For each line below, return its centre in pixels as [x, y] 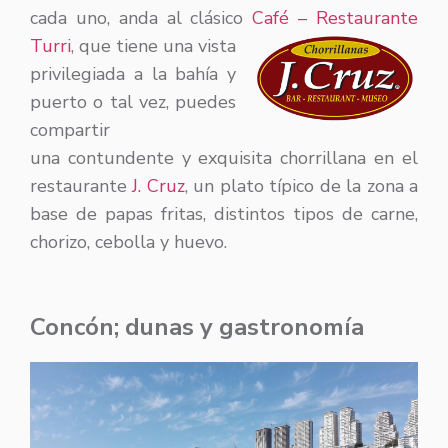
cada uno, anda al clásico [141, 18]
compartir [70, 130]
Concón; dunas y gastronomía [197, 327]
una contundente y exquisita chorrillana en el [224, 158]
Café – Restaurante [335, 18]
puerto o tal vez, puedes [133, 102]
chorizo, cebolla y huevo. [128, 242]
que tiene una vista [157, 46]
